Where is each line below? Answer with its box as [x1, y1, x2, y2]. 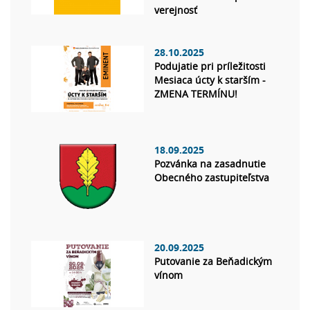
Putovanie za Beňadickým [154, 255, 272, 268]
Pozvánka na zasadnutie [154, 157, 266, 171]
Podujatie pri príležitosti [154, 60, 266, 73]
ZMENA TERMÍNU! [154, 87, 237, 101]
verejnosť [154, 3, 197, 17]
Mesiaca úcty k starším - [154, 73, 266, 87]
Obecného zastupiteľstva [154, 171, 269, 185]
